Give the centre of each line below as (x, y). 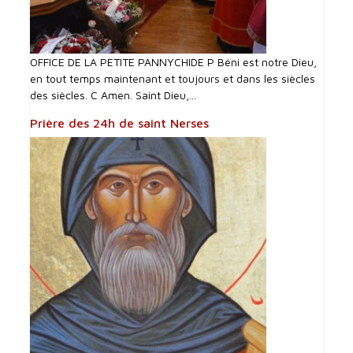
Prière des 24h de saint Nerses (120, 123)
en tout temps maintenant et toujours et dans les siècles (173, 79)
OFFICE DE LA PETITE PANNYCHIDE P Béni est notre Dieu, (174, 62)
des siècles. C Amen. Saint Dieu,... (113, 95)
